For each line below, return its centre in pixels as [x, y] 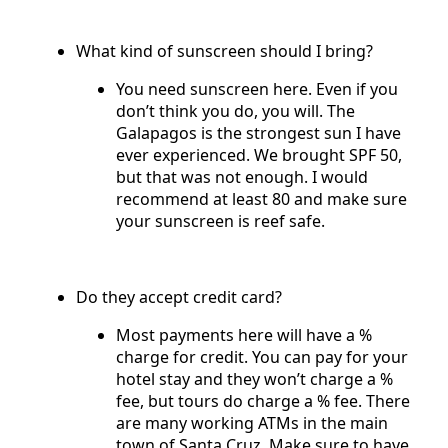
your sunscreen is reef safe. [222, 220]
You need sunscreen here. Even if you [257, 88]
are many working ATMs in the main [252, 422]
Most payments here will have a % [244, 334]
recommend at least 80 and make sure [261, 198]
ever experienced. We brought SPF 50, [259, 154]
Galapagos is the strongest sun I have [258, 132]
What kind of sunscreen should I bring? [224, 50]
